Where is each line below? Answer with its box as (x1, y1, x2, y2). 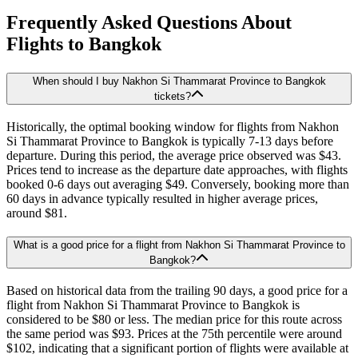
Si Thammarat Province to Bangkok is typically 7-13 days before (6, 133, 333, 148)
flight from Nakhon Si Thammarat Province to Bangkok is (6, 298, 300, 312)
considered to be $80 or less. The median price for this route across (6, 312, 342, 327)
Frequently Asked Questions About (6, 12, 292, 33)
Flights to (6, 34, 89, 54)
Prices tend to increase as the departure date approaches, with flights (6, 162, 348, 177)
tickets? (154, 89, 191, 102)
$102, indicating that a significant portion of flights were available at (6, 341, 348, 356)
